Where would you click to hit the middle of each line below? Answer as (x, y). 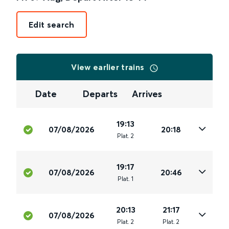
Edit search (52, 25)
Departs (100, 94)
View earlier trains (109, 67)
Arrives (147, 94)
